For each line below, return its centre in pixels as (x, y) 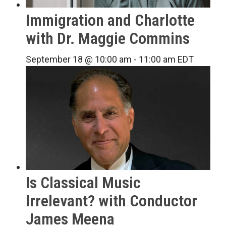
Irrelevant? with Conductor (112, 201)
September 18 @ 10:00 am (79, 60)
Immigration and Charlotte (110, 20)
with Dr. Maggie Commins (108, 39)
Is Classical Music (83, 183)
